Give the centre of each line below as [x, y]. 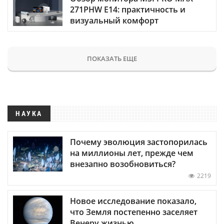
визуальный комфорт [114, 20]
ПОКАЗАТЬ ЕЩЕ [112, 58]
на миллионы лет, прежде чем [132, 153]
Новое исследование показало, [133, 201]
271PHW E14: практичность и [128, 9]
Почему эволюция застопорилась [139, 142]
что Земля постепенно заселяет [134, 212]
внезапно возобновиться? [123, 164]
